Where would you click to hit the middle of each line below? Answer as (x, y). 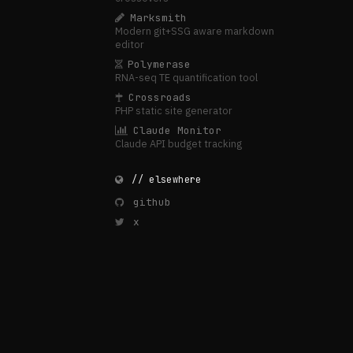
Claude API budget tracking (178, 144)
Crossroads (160, 97)
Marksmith (159, 18)
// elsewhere (163, 180)
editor (130, 45)
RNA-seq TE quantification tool (186, 78)
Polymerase (160, 64)
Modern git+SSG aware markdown (195, 31)
